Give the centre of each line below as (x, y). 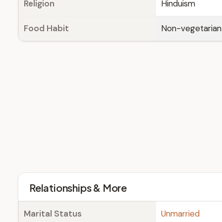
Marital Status (53, 214)
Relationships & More (78, 188)
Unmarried (180, 214)
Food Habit (46, 28)
